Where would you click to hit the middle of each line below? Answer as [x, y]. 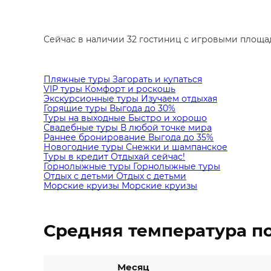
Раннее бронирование [95, 137]
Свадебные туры [81, 128]
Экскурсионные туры [91, 99]
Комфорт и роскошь [130, 89]
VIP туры [63, 89]
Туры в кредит [76, 157]
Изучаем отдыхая [179, 99]
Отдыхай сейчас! [148, 157]
